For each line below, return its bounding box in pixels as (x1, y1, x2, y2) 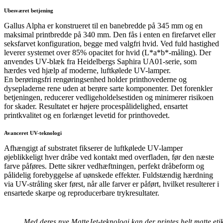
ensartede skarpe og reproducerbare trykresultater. (4, 188, 159, 197)
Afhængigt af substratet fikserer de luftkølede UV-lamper (4, 143, 183, 152)
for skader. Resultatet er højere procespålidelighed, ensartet (4, 102, 188, 111)
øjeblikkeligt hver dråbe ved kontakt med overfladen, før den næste (4, 152, 214, 161)
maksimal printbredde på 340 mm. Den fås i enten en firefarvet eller (4, 30, 216, 39)
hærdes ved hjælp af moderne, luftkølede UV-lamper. (4, 66, 171, 75)
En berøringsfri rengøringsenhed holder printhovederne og (4, 75, 187, 84)
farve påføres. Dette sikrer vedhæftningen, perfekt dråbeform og (4, 161, 204, 170)
